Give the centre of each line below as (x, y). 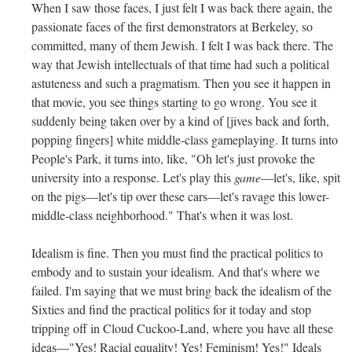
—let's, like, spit (301, 177)
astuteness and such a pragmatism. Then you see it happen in (181, 82)
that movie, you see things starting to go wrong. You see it (174, 101)
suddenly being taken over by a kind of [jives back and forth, (180, 120)
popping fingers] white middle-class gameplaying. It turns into (185, 139)
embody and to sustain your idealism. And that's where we (176, 271)
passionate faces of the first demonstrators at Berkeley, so (172, 26)
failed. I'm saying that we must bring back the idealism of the (181, 290)
